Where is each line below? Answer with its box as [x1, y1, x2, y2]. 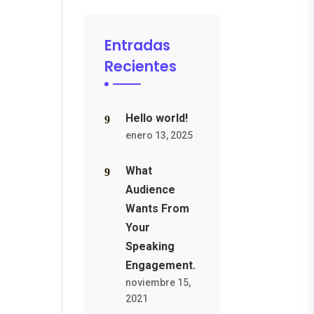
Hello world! [125, 111, 189, 125]
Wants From [125, 202, 190, 215]
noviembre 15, [125, 277, 191, 288]
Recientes [104, 56, 177, 76]
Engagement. [125, 259, 196, 272]
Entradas [104, 35, 171, 55]
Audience [125, 183, 176, 196]
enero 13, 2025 [125, 130, 193, 141]
